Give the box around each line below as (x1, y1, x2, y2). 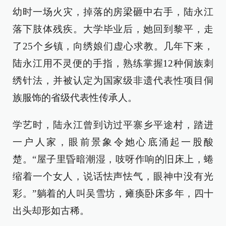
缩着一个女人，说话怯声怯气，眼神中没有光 (13, 171, 213, 182)
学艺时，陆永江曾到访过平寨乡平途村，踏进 (13, 119, 213, 130)
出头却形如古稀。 (13, 205, 89, 216)
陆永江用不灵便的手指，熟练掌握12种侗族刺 (13, 58, 213, 69)
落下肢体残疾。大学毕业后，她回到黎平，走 (13, 23, 213, 34)
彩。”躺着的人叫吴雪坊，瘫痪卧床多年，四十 (13, 188, 213, 199)
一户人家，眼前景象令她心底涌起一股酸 (13, 136, 213, 147)
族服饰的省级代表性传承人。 (13, 92, 137, 103)
